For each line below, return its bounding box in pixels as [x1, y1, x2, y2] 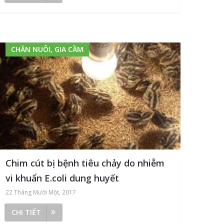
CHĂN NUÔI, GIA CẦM [11, 44, 84, 54]
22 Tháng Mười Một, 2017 [5, 188, 76, 197]
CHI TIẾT [11, 207, 41, 217]
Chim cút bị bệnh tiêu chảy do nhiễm [5, 157, 165, 169]
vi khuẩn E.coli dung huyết [5, 172, 119, 184]
